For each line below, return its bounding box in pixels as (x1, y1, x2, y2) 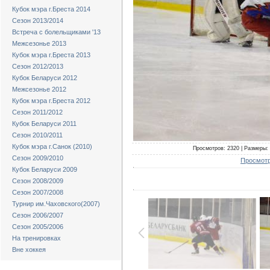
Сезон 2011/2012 (12, 108, 63, 116)
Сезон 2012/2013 (12, 63, 63, 70)
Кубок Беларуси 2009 (12, 166, 77, 173)
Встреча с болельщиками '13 (12, 28, 101, 36)
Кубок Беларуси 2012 (12, 74, 77, 81)
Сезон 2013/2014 (12, 17, 63, 24)
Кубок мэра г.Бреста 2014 (12, 5, 90, 13)
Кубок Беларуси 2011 (12, 120, 77, 127)
